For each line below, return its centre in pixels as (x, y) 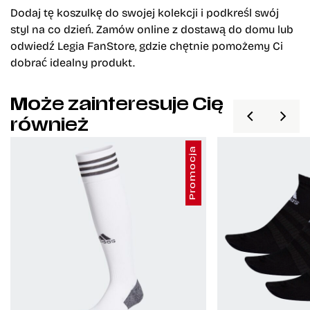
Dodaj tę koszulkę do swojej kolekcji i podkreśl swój (145, 12)
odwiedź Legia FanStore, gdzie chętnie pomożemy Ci (147, 45)
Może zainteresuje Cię (117, 106)
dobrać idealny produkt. (73, 62)
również (49, 126)
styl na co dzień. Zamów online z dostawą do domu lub (152, 28)
